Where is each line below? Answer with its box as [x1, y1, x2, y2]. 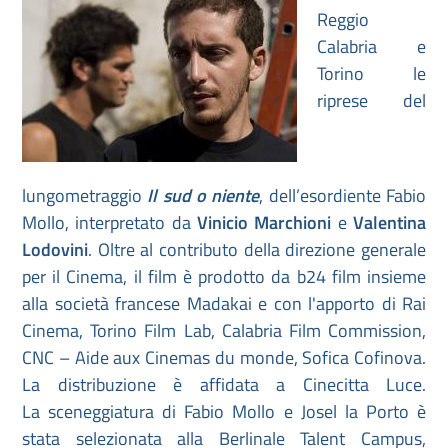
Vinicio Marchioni [197, 209, 332, 236]
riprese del [317, 87, 426, 114]
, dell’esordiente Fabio [259, 182, 427, 209]
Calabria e [317, 33, 426, 60]
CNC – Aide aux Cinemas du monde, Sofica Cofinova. [22, 344, 426, 371]
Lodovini [22, 236, 88, 263]
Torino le [317, 60, 426, 87]
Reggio [317, 6, 369, 33]
